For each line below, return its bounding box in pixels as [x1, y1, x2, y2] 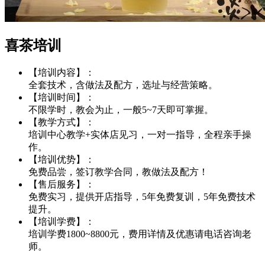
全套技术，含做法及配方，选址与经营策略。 [28, 80, 218, 91]
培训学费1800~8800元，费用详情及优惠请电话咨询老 [28, 229, 251, 240]
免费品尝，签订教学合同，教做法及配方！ [28, 167, 208, 177]
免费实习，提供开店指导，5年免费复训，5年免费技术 [28, 192, 256, 202]
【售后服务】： [28, 179, 95, 190]
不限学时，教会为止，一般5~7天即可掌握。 [28, 105, 214, 115]
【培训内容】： [28, 67, 95, 78]
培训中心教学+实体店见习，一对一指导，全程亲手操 [28, 130, 251, 140]
